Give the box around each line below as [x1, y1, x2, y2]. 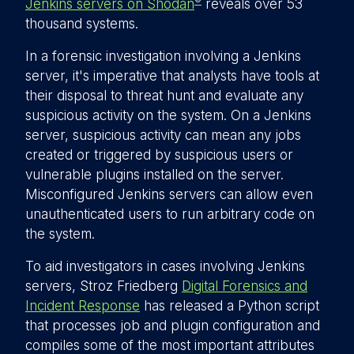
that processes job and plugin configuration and [25, 318, 320, 333]
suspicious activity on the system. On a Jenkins [25, 107, 311, 123]
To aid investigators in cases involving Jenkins [25, 258, 305, 274]
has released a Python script [140, 298, 319, 314]
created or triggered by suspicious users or [25, 147, 293, 163]
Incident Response [25, 298, 140, 314]
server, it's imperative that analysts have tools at [25, 68, 319, 84]
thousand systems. [25, 16, 138, 32]
